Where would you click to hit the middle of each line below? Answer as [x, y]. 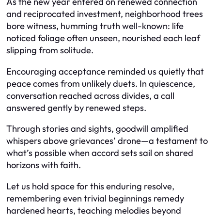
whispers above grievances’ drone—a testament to [107, 141]
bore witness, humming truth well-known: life [95, 26]
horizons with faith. [44, 165]
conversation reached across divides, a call [90, 95]
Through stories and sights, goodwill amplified [97, 129]
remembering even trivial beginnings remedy [95, 198]
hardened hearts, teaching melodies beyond [94, 210]
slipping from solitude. [50, 50]
